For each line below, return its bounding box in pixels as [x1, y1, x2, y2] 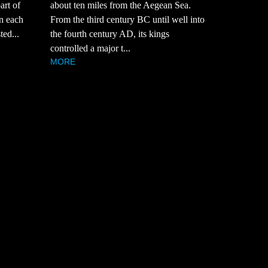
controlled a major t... [50, 42, 130, 53]
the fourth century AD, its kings [50, 28, 169, 39]
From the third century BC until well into [50, 14, 205, 25]
